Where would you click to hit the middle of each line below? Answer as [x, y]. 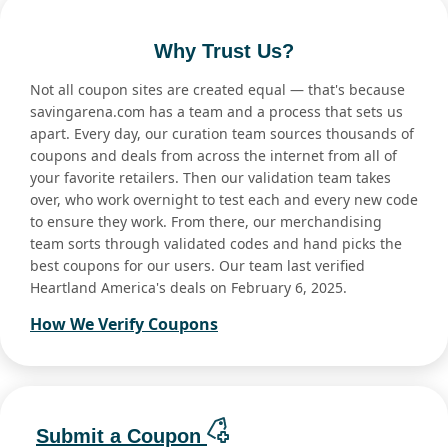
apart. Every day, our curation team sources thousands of [222, 134]
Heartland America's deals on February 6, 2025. [188, 288]
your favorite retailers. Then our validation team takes [210, 178]
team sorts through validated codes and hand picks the [216, 244]
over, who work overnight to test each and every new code [224, 200]
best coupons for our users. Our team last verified [197, 266]
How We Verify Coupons [124, 324]
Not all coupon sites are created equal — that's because [217, 90]
